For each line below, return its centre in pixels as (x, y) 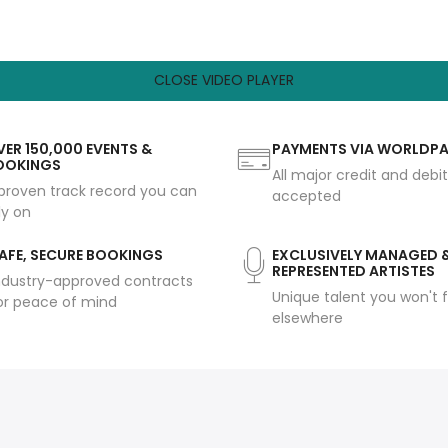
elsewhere (307, 317)
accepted (306, 195)
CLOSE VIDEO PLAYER (224, 80)
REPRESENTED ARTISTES (353, 270)
